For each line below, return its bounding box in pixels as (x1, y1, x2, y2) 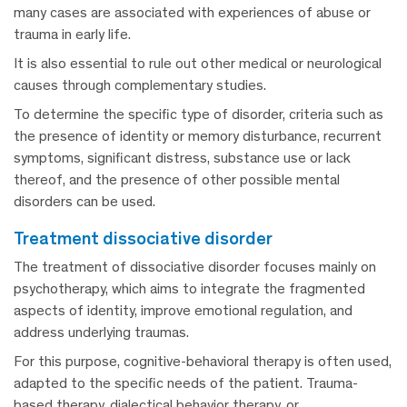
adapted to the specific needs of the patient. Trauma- (14, 373, 358, 392)
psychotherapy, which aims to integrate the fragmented (14, 279, 365, 297)
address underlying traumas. (14, 323, 189, 341)
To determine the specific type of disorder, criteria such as (14, 104, 383, 123)
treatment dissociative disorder (23, 226, 273, 249)
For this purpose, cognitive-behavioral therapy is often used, (14, 352, 392, 370)
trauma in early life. (14, 25, 131, 43)
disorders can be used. (14, 192, 155, 210)
